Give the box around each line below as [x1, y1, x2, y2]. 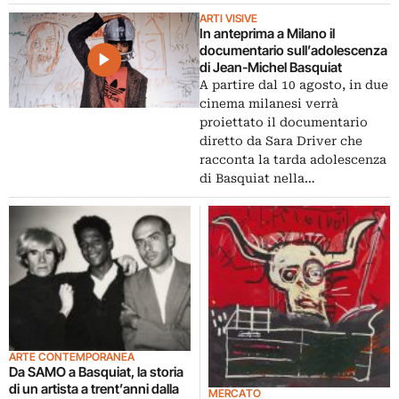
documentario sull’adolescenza [199, 41, 387, 59]
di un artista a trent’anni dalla [9, 379, 179, 397]
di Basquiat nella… [199, 170, 315, 185]
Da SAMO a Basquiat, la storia [9, 362, 183, 380]
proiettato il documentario [199, 114, 368, 129]
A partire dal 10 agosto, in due [199, 77, 388, 92]
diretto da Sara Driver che [199, 133, 362, 148]
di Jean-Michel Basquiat [199, 58, 342, 76]
